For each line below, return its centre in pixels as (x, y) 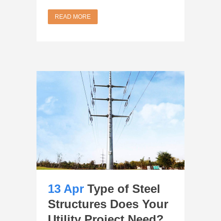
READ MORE (73, 17)
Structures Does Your (108, 204)
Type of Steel (124, 188)
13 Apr (66, 188)
